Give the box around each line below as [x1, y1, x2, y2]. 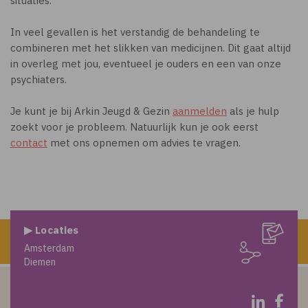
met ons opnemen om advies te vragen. [47, 136, 241, 149]
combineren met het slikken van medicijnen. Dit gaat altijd [10, 41, 291, 54]
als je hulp [227, 104, 279, 118]
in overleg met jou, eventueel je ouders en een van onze [10, 57, 281, 70]
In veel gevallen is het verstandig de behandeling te [10, 25, 260, 38]
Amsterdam [24, 242, 74, 254]
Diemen [24, 256, 56, 268]
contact [10, 136, 47, 149]
